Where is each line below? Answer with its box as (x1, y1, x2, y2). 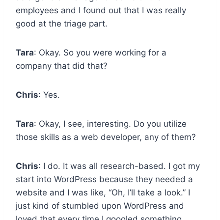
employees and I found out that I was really (16, 5, 186, 15)
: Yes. (38, 89, 60, 100)
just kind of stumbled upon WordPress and (16, 200, 184, 211)
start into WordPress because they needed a (16, 174, 193, 184)
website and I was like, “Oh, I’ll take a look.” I (16, 187, 190, 197)
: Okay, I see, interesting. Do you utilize (34, 118, 187, 129)
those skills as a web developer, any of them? (16, 132, 196, 142)
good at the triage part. (16, 18, 108, 28)
